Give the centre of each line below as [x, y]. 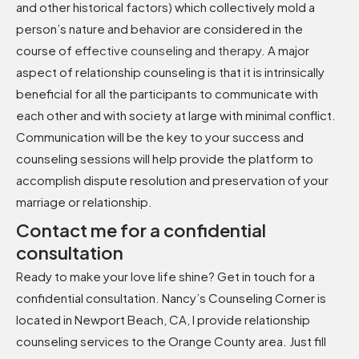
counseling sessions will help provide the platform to [165, 158]
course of [45, 50]
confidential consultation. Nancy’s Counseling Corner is [171, 298]
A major [287, 50]
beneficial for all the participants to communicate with [167, 93]
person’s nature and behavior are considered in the [159, 28]
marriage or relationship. [84, 201]
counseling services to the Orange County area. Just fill [171, 341]
